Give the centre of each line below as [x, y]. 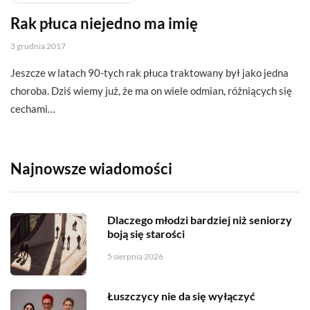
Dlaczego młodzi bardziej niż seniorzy [200, 220]
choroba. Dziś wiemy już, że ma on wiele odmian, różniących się [151, 91]
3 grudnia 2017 [38, 46]
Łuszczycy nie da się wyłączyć [181, 296]
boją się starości [146, 234]
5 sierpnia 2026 [135, 257]
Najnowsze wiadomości [91, 169]
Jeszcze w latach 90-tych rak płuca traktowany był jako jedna [149, 73]
